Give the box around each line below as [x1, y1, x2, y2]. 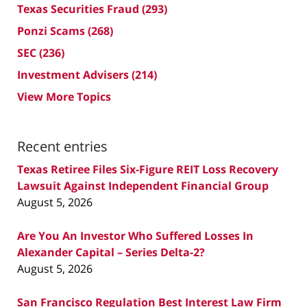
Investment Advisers [17, 66, 132, 82]
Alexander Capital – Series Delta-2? [17, 244, 205, 260]
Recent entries [17, 136, 108, 156]
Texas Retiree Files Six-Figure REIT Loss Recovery [17, 161, 278, 177]
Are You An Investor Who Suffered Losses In [17, 228, 254, 243]
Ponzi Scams [17, 23, 88, 38]
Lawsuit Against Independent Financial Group [17, 177, 269, 193]
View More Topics [17, 88, 111, 104]
